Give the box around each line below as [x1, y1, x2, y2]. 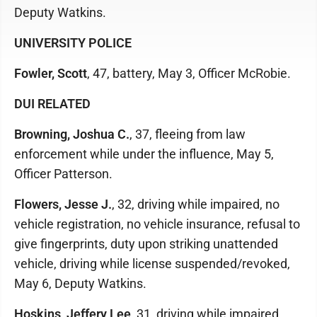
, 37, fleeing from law [129, 127, 246, 142]
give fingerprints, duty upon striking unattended [14, 236, 278, 251]
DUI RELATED [14, 96, 91, 111]
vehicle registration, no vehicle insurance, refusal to [14, 217, 300, 231]
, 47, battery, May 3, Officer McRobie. [87, 66, 291, 81]
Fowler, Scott [14, 66, 87, 81]
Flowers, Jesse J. [14, 197, 112, 212]
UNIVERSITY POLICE [14, 35, 132, 50]
